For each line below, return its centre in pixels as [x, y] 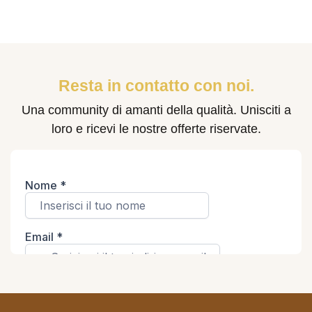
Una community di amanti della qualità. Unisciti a [156, 110]
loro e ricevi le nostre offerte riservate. [156, 129]
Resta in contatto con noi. [156, 86]
